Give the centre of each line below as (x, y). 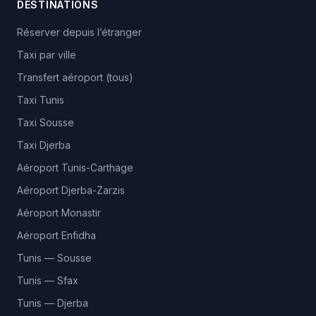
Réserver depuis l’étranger (79, 32)
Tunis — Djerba (53, 303)
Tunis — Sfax (48, 280)
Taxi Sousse (45, 122)
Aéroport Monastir (59, 213)
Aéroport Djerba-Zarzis (71, 190)
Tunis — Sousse (54, 258)
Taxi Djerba (44, 145)
